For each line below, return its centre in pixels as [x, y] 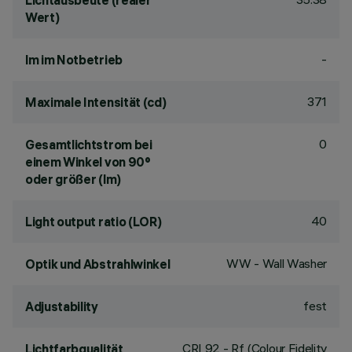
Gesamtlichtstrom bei [89, 145]
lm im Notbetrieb [74, 60]
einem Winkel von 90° [88, 162]
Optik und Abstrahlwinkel [98, 264]
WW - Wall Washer [277, 263]
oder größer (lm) [73, 179]
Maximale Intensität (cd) [96, 102]
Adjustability [62, 306]
